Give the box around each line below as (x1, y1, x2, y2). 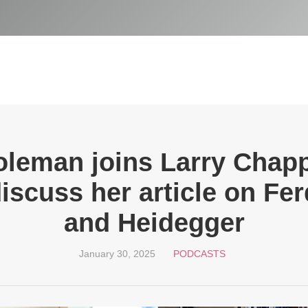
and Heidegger (63, 208, 245, 237)
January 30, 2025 (78, 248, 155, 259)
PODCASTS (173, 248, 225, 259)
